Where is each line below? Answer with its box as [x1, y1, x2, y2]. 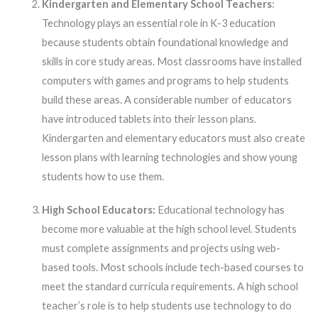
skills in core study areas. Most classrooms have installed [41, 55, 302, 68]
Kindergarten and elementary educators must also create [41, 132, 305, 145]
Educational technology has [155, 204, 285, 216]
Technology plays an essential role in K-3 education [41, 17, 275, 30]
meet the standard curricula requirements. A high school [41, 280, 298, 293]
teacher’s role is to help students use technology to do [41, 300, 292, 312]
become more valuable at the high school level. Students [41, 223, 297, 236]
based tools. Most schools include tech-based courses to [41, 261, 304, 274]
